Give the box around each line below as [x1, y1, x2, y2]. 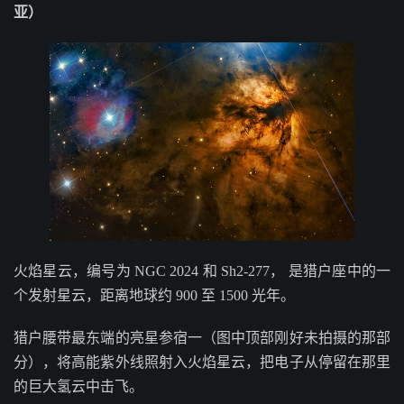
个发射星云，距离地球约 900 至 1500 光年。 [14, 288, 295, 304]
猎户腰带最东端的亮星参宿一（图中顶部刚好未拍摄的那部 [14, 330, 390, 346]
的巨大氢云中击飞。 [14, 379, 143, 395]
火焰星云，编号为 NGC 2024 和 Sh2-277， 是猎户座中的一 [14, 263, 390, 280]
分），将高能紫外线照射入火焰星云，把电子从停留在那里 [14, 354, 390, 371]
